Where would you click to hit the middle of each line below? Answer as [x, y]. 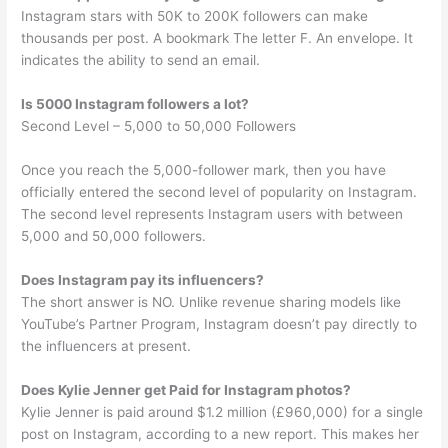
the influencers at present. [106, 345]
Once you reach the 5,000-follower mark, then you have [204, 169]
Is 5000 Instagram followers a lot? [135, 103]
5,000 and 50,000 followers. [114, 235]
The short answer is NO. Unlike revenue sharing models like [211, 301]
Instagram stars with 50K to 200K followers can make [195, 16]
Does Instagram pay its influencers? [143, 279]
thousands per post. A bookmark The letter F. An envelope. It [217, 38]
